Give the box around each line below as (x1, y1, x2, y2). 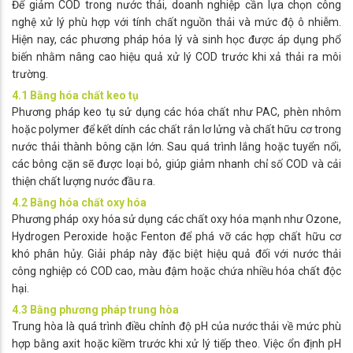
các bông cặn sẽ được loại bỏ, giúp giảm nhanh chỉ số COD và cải (12, 158, 341, 171)
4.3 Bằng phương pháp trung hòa (12, 303, 179, 317)
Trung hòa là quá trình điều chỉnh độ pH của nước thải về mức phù (12, 320, 341, 333)
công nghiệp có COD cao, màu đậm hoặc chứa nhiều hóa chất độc (12, 265, 341, 278)
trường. (12, 68, 48, 81)
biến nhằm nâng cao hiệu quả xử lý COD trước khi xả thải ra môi (12, 50, 341, 64)
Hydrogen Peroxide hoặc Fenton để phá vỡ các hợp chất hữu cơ (12, 230, 341, 243)
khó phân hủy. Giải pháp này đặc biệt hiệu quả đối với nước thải (12, 247, 341, 261)
